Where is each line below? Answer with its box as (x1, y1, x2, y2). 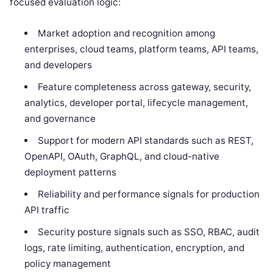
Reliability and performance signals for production (37, 188, 260, 200)
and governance (24, 112, 96, 124)
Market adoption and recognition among (37, 27, 215, 39)
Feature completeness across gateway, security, (37, 80, 251, 93)
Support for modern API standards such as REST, (37, 134, 253, 146)
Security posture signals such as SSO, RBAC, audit (37, 225, 260, 238)
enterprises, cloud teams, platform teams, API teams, (24, 43, 259, 55)
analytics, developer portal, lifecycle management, (24, 96, 249, 108)
